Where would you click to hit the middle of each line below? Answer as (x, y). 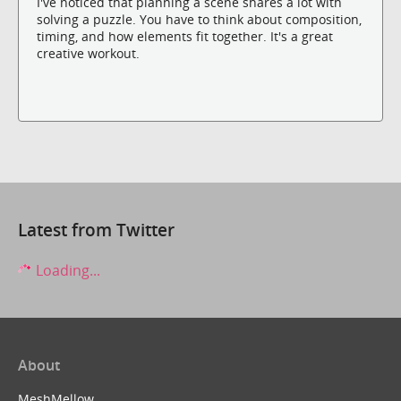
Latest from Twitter (96, 229)
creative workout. (88, 53)
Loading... (66, 270)
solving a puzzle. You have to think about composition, (199, 19)
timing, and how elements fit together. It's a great (185, 36)
